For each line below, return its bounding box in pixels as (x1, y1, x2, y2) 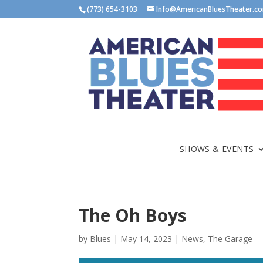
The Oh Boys (79, 203, 187, 228)
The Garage (208, 233, 253, 245)
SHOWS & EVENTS (179, 143, 254, 155)
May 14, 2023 (120, 233, 173, 245)
